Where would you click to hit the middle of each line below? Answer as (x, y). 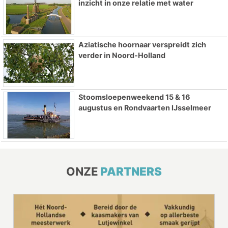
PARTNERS (131, 172)
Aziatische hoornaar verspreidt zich (142, 44)
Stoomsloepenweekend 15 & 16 (134, 97)
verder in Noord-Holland (122, 55)
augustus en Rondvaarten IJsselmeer (145, 107)
